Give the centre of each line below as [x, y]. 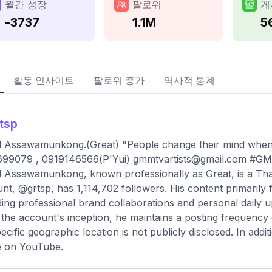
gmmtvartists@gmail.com [190, 159]
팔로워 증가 [119, 80]
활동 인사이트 [44, 80]
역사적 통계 [189, 80]
